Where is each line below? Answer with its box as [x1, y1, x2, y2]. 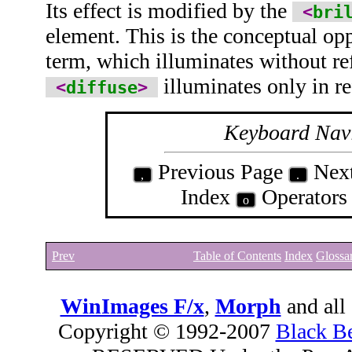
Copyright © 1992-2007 [57, 318, 276, 343]
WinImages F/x [60, 293, 204, 318]
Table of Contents [193, 248, 281, 262]
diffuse [66, 76, 137, 97]
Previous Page [152, 159, 288, 184]
